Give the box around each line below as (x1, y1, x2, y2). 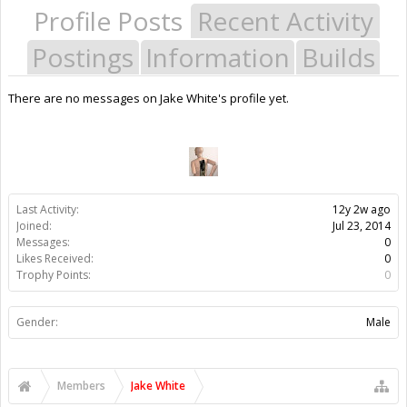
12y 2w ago (333, 201, 391, 217)
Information (145, 39, 290, 74)
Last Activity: (16, 201, 79, 217)
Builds (301, 39, 375, 74)
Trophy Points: (16, 266, 91, 283)
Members (57, 377, 105, 393)
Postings (32, 39, 134, 74)
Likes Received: (16, 250, 94, 266)
